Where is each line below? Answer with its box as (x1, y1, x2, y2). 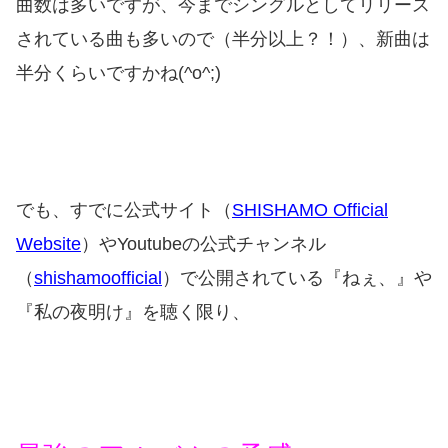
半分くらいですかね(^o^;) (16, 63, 221, 84)
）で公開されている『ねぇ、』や (162, 267, 432, 288)
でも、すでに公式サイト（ (16, 199, 232, 220)
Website (16, 233, 81, 254)
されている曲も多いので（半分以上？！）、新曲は (16, 29, 430, 50)
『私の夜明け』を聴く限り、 (16, 301, 250, 322)
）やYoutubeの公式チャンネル (81, 233, 326, 254)
